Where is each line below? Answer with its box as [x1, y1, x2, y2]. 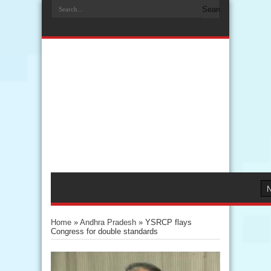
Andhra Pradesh [80, 218, 136, 227]
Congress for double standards [51, 227, 158, 236]
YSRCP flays [145, 218, 192, 227]
